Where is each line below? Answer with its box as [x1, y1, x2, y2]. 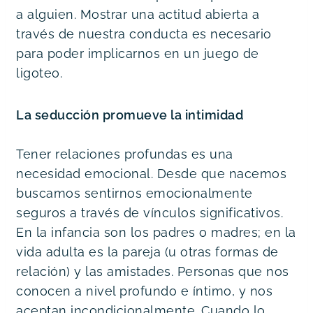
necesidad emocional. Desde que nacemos [16, 166, 286, 181]
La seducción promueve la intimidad [16, 107, 247, 122]
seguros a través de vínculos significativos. [16, 205, 283, 220]
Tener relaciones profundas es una [16, 146, 233, 161]
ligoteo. [16, 65, 62, 80]
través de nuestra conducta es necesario [16, 26, 272, 41]
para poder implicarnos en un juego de [16, 45, 259, 61]
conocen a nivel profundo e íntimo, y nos [16, 283, 272, 298]
